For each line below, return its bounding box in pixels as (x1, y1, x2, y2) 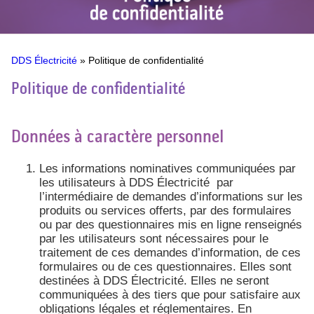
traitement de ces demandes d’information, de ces (39, 245, 301, 259)
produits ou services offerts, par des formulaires (39, 203, 292, 217)
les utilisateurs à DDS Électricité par (39, 175, 233, 189)
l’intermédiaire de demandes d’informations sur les (39, 189, 303, 203)
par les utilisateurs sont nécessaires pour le (39, 231, 268, 245)
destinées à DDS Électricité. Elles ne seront (39, 273, 269, 287)
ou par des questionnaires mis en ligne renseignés (39, 217, 302, 231)
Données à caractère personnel (11, 125, 224, 147)
